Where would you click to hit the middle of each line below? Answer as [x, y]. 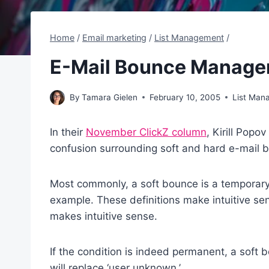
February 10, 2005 [185, 97]
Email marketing [114, 37]
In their [68, 132]
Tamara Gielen [110, 97]
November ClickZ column [146, 132]
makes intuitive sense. [104, 216]
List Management [189, 37]
